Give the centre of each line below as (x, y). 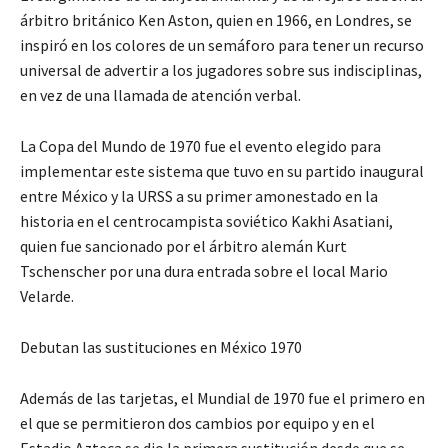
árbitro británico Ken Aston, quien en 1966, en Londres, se (216, 20)
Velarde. (47, 296)
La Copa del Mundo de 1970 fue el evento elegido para (200, 146)
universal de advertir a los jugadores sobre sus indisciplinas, (221, 70)
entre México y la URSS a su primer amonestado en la (199, 196)
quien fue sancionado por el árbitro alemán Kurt (183, 246)
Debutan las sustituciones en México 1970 (164, 347)
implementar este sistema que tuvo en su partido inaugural (222, 171)
